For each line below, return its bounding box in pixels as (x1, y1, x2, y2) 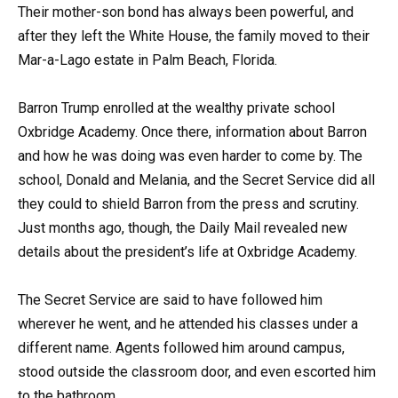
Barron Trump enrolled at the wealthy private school (18, 99, 335, 117)
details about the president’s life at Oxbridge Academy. (18, 243, 357, 261)
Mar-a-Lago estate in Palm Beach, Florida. (18, 51, 277, 68)
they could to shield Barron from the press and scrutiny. (18, 195, 359, 213)
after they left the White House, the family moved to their (18, 27, 370, 44)
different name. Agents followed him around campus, (18, 339, 345, 357)
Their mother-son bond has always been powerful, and (18, 3, 354, 20)
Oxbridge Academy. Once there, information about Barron (18, 123, 367, 141)
